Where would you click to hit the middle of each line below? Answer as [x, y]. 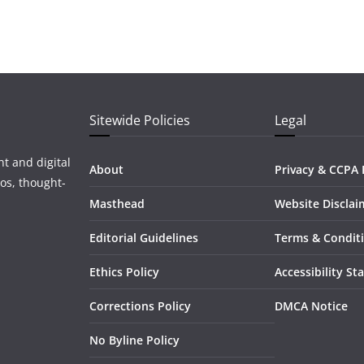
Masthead [117, 204]
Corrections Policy [140, 306]
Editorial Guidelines [144, 238]
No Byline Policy [134, 340]
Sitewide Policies [140, 120]
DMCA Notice [311, 306]
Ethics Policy [124, 272]
